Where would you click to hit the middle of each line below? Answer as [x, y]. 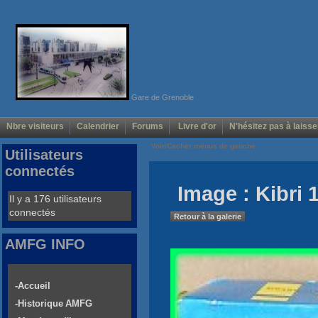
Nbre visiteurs [35, 127]
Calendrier [98, 127]
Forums [148, 127]
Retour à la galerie [208, 217]
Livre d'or [196, 127]
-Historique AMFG [54, 304]
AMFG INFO [45, 245]
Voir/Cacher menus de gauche [203, 146]
